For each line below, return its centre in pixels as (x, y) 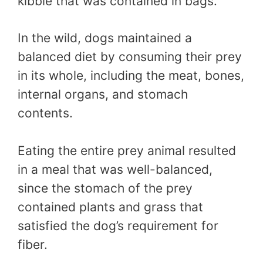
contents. (45, 113)
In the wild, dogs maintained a (105, 38)
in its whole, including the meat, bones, (131, 76)
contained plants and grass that (110, 207)
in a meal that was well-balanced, (115, 169)
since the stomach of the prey (105, 188)
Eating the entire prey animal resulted (127, 150)
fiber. (33, 244)
